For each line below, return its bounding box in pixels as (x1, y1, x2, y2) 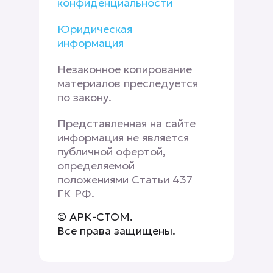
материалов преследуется (57, 76, 198, 91)
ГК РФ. (57, 186, 94, 201)
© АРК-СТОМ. (57, 210, 133, 224)
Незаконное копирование (57, 62, 192, 77)
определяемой (57, 158, 135, 173)
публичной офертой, (57, 144, 166, 159)
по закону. (57, 90, 112, 105)
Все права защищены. (57, 224, 175, 238)
